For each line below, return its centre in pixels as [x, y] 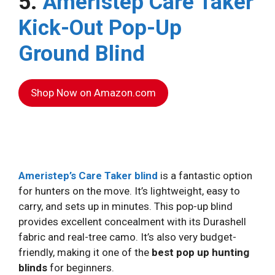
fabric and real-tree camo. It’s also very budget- [127, 237]
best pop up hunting [200, 253]
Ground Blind [82, 54]
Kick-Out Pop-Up [100, 28]
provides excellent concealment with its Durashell [132, 222]
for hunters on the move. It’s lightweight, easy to [129, 191]
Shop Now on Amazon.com [93, 93]
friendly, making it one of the [85, 253]
